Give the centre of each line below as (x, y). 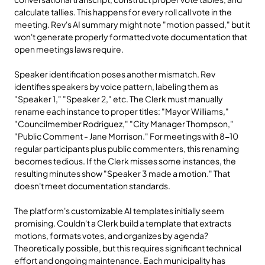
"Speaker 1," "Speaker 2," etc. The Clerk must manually (119, 99)
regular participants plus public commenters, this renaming (127, 148)
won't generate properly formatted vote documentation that (131, 37)
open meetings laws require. (69, 49)
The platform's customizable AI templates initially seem (119, 211)
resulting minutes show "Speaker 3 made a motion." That (122, 173)
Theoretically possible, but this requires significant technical (128, 248)
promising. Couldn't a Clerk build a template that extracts (123, 223)
